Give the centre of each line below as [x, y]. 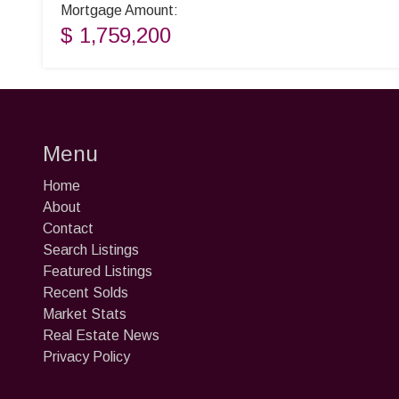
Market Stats [85, 314]
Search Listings [91, 250]
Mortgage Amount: [119, 10]
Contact [68, 228]
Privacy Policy [86, 357]
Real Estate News [101, 335]
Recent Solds [85, 293]
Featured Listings [98, 271]
